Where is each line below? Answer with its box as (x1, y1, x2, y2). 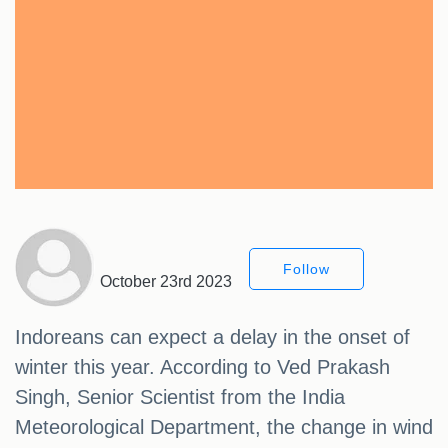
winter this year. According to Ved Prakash (15, 356, 390, 379)
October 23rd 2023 (100, 273, 232, 291)
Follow (283, 261, 330, 278)
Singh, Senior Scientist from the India (15, 386, 345, 409)
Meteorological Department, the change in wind (15, 416, 433, 439)
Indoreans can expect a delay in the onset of (15, 326, 410, 349)
